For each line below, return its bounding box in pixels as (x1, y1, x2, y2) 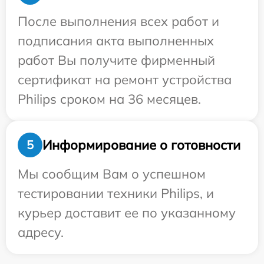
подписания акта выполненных (18, 32, 214, 49)
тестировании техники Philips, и (18, 185, 214, 202)
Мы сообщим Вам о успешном (18, 166, 206, 183)
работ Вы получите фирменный (18, 52, 215, 69)
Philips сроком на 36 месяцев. (18, 91, 201, 108)
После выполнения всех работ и (18, 13, 219, 30)
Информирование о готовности (42, 136, 240, 153)
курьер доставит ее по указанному (18, 204, 236, 222)
